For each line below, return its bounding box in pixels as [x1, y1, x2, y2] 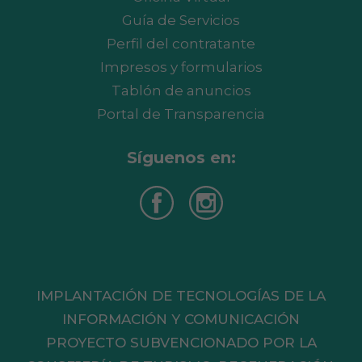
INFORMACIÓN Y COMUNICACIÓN [62, 311, 300, 328]
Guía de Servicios [122, 12, 240, 29]
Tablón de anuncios [111, 82, 251, 99]
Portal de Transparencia [97, 106, 265, 123]
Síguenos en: [126, 148, 236, 168]
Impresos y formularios [99, 59, 263, 76]
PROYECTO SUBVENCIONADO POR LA [45, 335, 317, 351]
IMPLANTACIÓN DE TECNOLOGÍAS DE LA [36, 288, 326, 305]
